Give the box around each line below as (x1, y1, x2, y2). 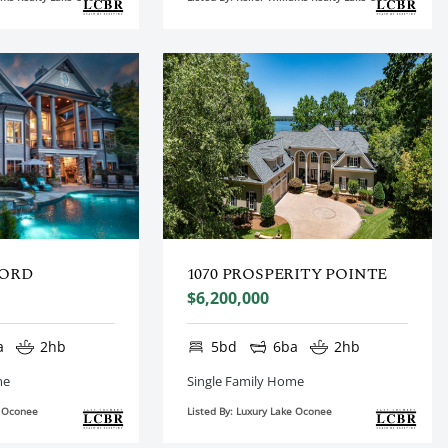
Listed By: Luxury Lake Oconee (186, 403, 332, 418)
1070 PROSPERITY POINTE (186, 261, 388, 286)
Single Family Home (186, 371, 304, 390)
